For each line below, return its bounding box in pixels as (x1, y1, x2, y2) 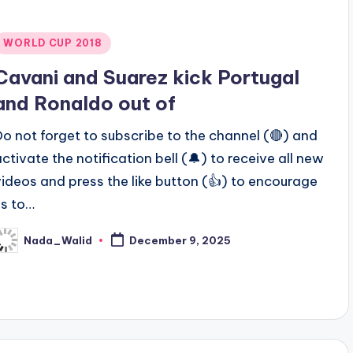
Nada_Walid (24, 233, 93, 247)
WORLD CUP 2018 (3, 37, 102, 50)
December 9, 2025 (129, 234, 232, 247)
